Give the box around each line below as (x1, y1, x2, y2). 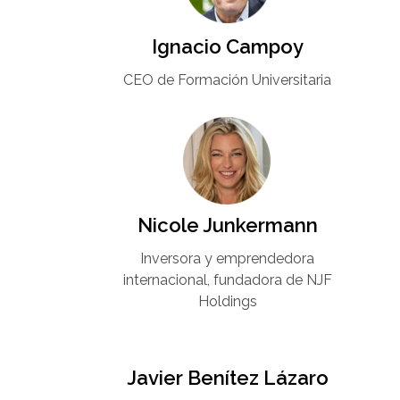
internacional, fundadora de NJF (122, 271, 332, 289)
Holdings (197, 293, 257, 311)
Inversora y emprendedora (140, 250, 315, 268)
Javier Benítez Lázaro (126, 366, 329, 390)
